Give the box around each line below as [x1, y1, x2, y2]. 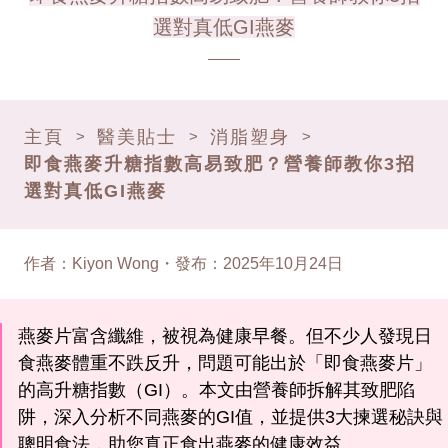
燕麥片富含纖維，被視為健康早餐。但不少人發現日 [18, 325, 432, 346]
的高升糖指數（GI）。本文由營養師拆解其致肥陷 [18, 379, 415, 400]
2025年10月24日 [223, 254, 343, 272]
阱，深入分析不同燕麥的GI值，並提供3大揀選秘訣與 [18, 406, 443, 427]
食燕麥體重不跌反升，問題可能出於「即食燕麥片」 [18, 352, 432, 373]
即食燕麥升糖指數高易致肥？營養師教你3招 [24, 153, 416, 174]
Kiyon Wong [72, 254, 159, 272]
